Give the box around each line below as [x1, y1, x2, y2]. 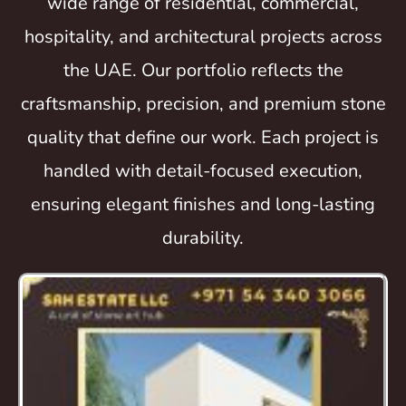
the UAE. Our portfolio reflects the [63, 57, 343, 82]
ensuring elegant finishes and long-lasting [31, 191, 375, 217]
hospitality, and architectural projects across [24, 24, 382, 49]
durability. [162, 225, 244, 250]
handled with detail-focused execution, [43, 158, 362, 183]
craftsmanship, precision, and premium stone [20, 91, 386, 116]
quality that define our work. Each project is [27, 124, 379, 150]
